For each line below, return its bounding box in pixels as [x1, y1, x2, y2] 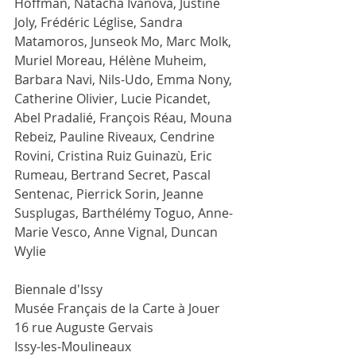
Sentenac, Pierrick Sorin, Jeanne [14, 184, 207, 203]
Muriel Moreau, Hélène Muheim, [14, 51, 210, 69]
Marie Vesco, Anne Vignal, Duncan [14, 222, 221, 241]
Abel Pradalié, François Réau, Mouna [14, 108, 235, 126]
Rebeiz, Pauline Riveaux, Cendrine [14, 127, 218, 145]
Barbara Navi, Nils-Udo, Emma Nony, [14, 70, 235, 88]
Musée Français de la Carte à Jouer [14, 299, 220, 317]
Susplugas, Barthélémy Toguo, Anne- [14, 203, 233, 222]
